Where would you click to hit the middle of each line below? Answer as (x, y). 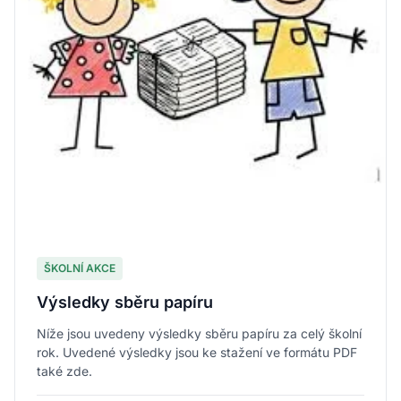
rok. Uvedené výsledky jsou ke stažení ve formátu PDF (197, 353)
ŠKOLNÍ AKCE (80, 269)
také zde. (64, 371)
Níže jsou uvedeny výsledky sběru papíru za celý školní (199, 334)
